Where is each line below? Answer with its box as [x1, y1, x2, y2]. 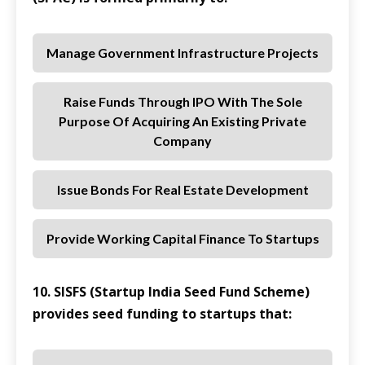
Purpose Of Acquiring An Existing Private [59, 113, 306, 130]
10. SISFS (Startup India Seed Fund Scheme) [33, 283, 310, 301]
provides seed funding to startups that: [33, 305, 292, 323]
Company [153, 133, 212, 149]
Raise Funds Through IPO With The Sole [63, 94, 302, 110]
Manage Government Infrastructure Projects [46, 45, 319, 61]
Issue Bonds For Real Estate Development [56, 182, 309, 198]
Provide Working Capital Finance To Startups [46, 231, 319, 247]
